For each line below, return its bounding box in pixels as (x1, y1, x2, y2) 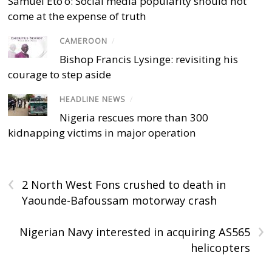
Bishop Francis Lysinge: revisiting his (59, 52, 239, 67)
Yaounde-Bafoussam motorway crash (22, 193, 217, 208)
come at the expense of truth (8, 8, 147, 23)
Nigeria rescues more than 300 (59, 110, 209, 125)
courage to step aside (8, 67, 112, 82)
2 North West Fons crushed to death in (22, 177, 226, 192)
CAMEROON (59, 35, 108, 46)
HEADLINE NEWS (59, 94, 126, 105)
